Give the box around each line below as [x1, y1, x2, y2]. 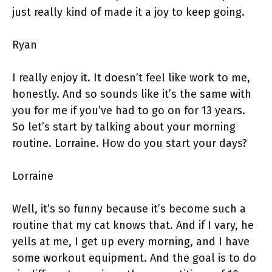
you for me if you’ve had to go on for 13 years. [12, 104, 245, 118]
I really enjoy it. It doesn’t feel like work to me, [12, 71, 250, 85]
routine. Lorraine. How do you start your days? [12, 137, 247, 151]
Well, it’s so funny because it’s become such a [12, 202, 246, 216]
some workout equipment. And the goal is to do [12, 251, 256, 265]
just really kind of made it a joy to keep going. [12, 5, 245, 19]
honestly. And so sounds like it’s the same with [12, 87, 251, 101]
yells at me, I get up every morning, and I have [12, 235, 250, 249]
